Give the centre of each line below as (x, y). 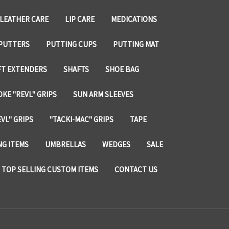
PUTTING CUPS (71, 44)
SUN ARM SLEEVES (103, 94)
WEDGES (116, 144)
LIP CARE (79, 19)
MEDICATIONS (134, 19)
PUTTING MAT (136, 44)
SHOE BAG (122, 69)
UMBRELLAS (65, 144)
